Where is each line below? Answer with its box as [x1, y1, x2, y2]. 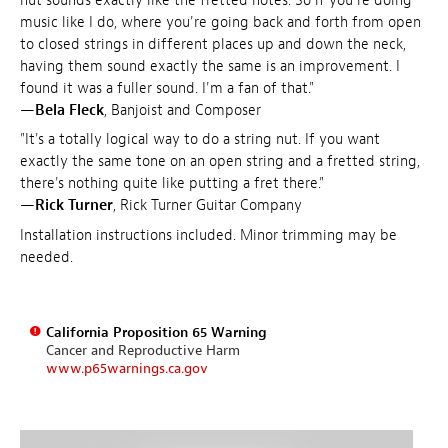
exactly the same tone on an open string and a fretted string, [20, 152, 420, 172]
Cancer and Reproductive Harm [45, 342, 240, 360]
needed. [20, 247, 73, 267]
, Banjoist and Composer [104, 100, 261, 120]
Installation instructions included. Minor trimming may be [20, 225, 397, 245]
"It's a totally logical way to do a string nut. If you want [20, 130, 380, 150]
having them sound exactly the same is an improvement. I [20, 56, 400, 76]
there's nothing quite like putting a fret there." [20, 174, 324, 194]
